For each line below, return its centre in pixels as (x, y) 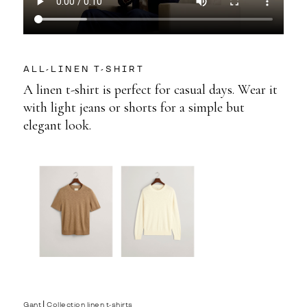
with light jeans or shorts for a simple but (134, 108)
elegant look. (57, 126)
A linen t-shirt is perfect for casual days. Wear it (150, 90)
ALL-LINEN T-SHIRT (84, 70)
